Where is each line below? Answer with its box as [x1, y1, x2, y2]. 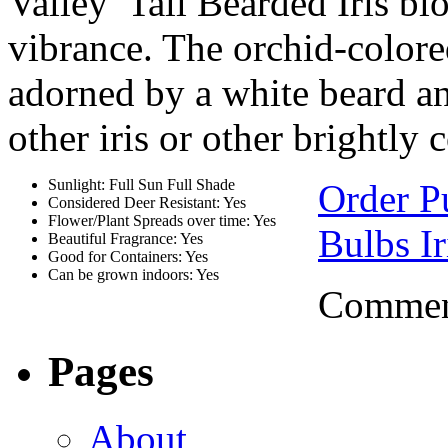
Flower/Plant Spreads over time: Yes [48, 212, 276, 230]
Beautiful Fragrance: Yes [48, 230, 203, 248]
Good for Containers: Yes [48, 248, 208, 266]
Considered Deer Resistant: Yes [48, 194, 246, 212]
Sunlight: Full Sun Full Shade [48, 176, 235, 194]
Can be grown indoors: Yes [48, 266, 219, 284]
